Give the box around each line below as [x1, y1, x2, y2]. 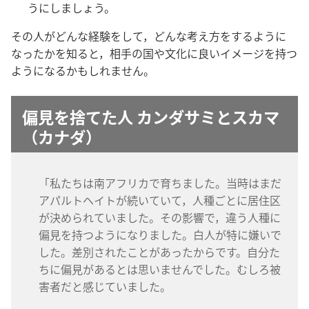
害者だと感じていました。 [39, 277, 171, 295]
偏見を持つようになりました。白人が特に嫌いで [39, 226, 281, 243]
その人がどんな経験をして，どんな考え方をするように [11, 27, 286, 44]
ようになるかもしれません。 [11, 61, 154, 79]
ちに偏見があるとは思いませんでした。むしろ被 [39, 260, 281, 277]
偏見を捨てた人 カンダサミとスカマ [22, 104, 279, 128]
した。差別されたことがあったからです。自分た [39, 243, 280, 260]
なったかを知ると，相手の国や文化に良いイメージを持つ [11, 44, 297, 61]
